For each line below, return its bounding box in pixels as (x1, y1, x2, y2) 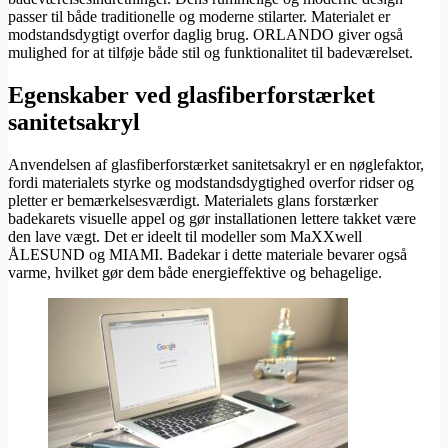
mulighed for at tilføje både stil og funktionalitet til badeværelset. (8, 44, 413, 62)
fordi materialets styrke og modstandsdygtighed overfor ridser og (8, 174, 414, 192)
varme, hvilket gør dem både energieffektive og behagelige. (8, 264, 382, 282)
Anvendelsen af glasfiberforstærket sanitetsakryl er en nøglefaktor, (8, 156, 424, 174)
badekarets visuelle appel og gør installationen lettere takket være (8, 210, 416, 228)
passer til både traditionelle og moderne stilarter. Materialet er (8, 8, 390, 26)
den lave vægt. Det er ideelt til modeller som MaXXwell (8, 228, 362, 246)
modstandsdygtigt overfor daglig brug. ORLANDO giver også (8, 26, 403, 44)
